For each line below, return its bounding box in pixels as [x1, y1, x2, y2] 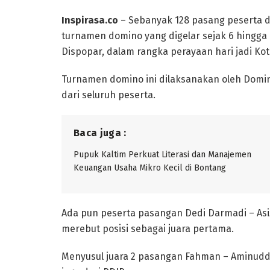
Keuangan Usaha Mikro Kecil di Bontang [74, 162, 226, 173]
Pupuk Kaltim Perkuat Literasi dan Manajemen [74, 149, 251, 160]
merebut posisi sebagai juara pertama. [61, 222, 234, 234]
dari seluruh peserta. [61, 89, 155, 101]
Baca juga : [74, 127, 127, 139]
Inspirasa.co [61, 14, 118, 26]
